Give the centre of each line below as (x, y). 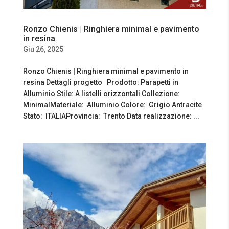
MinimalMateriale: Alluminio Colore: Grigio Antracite (112, 105)
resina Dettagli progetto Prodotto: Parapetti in (100, 83)
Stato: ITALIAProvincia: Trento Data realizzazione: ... (111, 116)
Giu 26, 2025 (43, 49)
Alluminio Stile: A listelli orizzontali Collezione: (101, 94)
